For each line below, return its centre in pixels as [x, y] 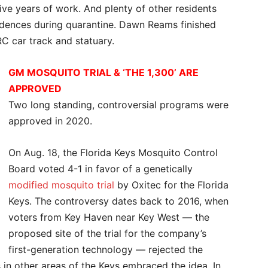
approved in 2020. [52, 121]
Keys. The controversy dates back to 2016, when [118, 201]
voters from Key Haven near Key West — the [109, 217]
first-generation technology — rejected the [106, 249]
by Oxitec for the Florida [171, 185]
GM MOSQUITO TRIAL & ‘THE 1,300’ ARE [103, 72]
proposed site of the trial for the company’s [107, 233]
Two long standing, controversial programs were [118, 105]
